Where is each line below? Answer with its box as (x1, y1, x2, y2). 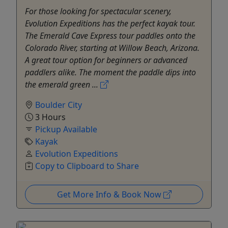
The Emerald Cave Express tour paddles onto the (25, 30, 195, 42)
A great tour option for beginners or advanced (25, 54, 187, 66)
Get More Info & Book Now (56, 189, 163, 201)
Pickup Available (35, 124, 97, 135)
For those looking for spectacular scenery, (25, 6, 172, 17)
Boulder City (35, 99, 82, 111)
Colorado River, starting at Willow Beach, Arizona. (25, 42, 199, 54)
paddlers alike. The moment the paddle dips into (25, 67, 196, 78)
